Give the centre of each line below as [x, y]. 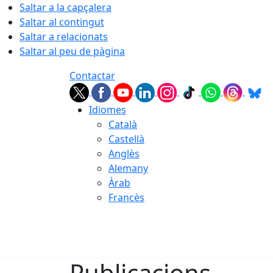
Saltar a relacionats [64, 37]
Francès [126, 197]
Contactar [92, 76]
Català [123, 124]
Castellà [126, 139]
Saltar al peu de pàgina [72, 51]
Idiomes [108, 110]
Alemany [128, 168]
